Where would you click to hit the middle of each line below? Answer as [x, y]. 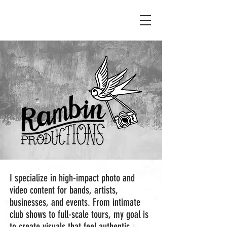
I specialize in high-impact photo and [72, 178]
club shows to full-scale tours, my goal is [79, 214]
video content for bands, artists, [64, 190]
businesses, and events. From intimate [75, 202]
